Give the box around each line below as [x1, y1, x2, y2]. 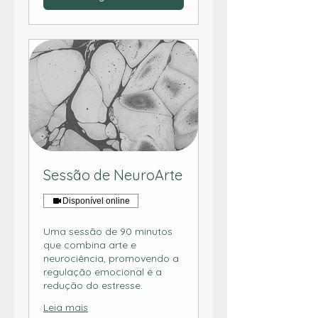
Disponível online [62, 196, 130, 207]
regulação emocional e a [43, 265, 162, 279]
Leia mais [43, 301, 88, 314]
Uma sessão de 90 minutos [43, 225, 172, 238]
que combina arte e [43, 238, 136, 252]
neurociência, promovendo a [43, 252, 179, 265]
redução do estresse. [43, 279, 143, 292]
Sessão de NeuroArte [43, 166, 182, 185]
